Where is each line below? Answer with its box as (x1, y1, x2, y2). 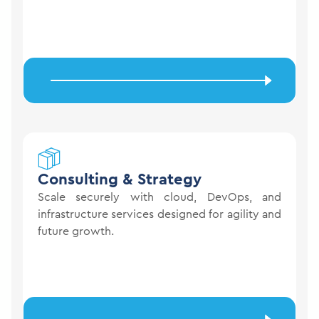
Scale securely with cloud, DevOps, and (38, 189, 281, 205)
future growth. (38, 223, 114, 239)
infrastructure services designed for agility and (38, 206, 281, 222)
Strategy (137, 168, 202, 190)
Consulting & (38, 168, 137, 190)
